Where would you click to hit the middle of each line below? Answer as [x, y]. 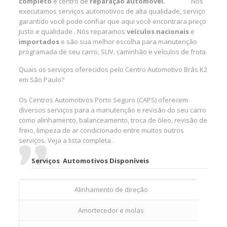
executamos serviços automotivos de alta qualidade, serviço [112, 11]
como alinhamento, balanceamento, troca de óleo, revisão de [113, 120]
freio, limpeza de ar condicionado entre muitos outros [102, 130]
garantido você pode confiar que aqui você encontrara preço [113, 21]
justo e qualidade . [48, 31]
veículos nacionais [158, 31]
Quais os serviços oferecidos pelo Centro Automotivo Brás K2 [113, 69]
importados [39, 41]
